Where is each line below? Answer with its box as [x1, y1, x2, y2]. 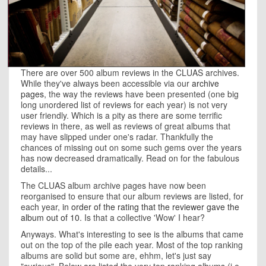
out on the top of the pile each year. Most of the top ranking [21, 239, 243, 251]
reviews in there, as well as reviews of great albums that [21, 120, 230, 132]
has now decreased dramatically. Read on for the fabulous [21, 152, 239, 164]
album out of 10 [21, 211, 80, 223]
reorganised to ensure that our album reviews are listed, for [21, 190, 243, 202]
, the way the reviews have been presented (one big [44, 88, 239, 100]
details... [21, 163, 52, 175]
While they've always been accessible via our [21, 77, 192, 89]
